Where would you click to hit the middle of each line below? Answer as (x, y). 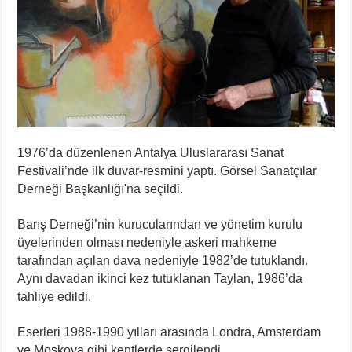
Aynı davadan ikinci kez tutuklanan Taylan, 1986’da (160, 278)
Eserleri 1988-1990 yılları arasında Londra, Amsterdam (169, 332)
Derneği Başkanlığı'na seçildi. (101, 189)
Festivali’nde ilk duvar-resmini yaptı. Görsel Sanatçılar (167, 170)
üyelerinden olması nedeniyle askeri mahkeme (147, 242)
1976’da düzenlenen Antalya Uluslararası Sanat (151, 152)
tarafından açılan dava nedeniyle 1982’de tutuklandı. (163, 260)
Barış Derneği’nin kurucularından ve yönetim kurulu (160, 224)
